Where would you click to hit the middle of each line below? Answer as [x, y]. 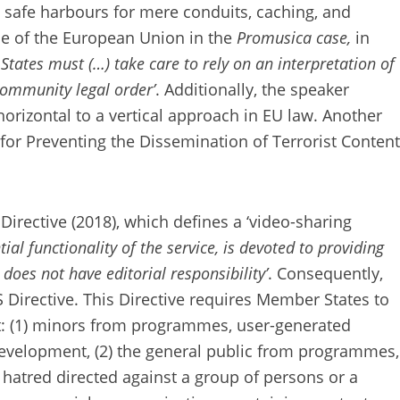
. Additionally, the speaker [252, 90]
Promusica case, [296, 38]
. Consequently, [325, 273]
